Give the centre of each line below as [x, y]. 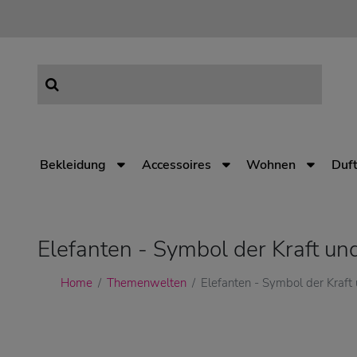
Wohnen [271, 165]
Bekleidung [73, 165]
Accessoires [176, 165]
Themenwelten [147, 283]
